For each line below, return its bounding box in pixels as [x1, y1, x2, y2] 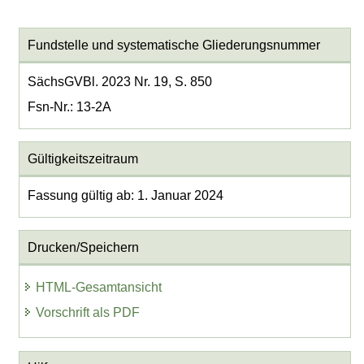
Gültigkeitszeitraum [27, 151, 138, 166]
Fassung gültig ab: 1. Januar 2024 [27, 188, 223, 202]
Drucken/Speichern [27, 240, 139, 254]
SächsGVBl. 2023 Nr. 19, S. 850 [27, 74, 212, 89]
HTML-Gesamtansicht [36, 280, 162, 295]
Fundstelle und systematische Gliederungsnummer [27, 37, 320, 52]
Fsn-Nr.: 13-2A [27, 99, 111, 114]
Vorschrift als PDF [36, 305, 141, 319]
